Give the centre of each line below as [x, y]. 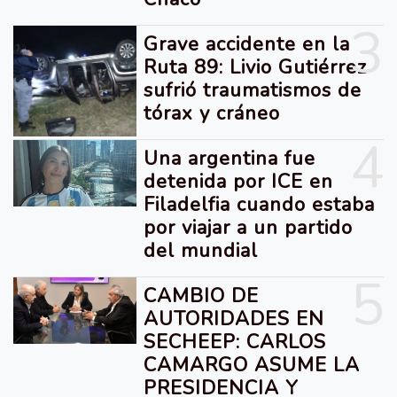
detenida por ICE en [239, 182]
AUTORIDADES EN [234, 319]
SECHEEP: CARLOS [235, 342]
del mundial [201, 251]
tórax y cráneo [212, 113]
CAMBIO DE [202, 296]
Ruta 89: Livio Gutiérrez [256, 67]
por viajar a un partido [249, 228]
